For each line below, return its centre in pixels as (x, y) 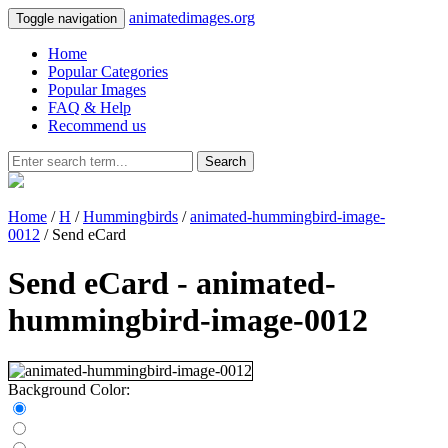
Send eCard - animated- (172, 283)
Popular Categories (108, 71)
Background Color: (69, 389)
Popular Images (97, 89)
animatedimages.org (192, 17)
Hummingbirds (130, 216)
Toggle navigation (66, 18)
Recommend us (97, 125)
